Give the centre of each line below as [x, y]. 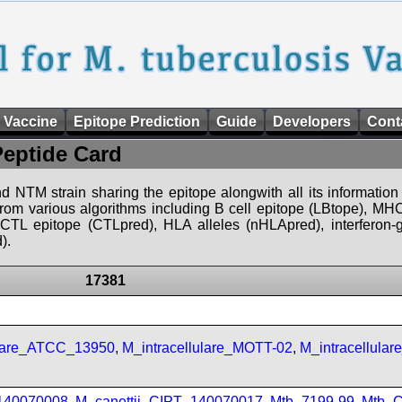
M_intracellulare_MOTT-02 [207, 348]
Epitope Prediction [137, 122]
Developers [312, 122]
